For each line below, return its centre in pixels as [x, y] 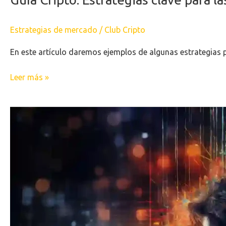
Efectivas [26, 126]
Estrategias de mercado [54, 30]
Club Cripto [125, 30]
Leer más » [30, 77]
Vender [22, 152]
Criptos [23, 165]
